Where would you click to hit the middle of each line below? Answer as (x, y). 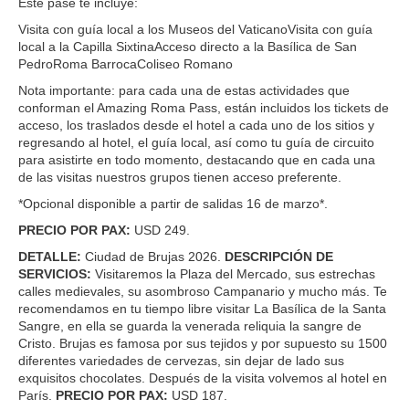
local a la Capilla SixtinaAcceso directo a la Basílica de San (188, 46)
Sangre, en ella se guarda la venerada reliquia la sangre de (190, 325)
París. (37, 395)
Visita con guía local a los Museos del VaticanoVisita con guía (195, 29)
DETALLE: (50, 256)
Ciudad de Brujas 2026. (153, 256)
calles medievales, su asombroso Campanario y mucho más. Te (203, 291)
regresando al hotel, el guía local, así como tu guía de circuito (196, 142)
